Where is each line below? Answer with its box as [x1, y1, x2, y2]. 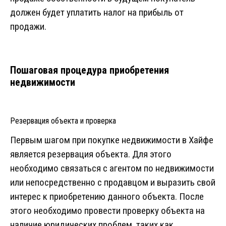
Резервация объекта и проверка [10, 116, 116, 126]
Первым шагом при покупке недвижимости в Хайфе [10, 134, 213, 146]
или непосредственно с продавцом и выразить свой [10, 177, 215, 189]
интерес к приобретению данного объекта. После [10, 191, 204, 203]
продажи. [10, 21, 46, 33]
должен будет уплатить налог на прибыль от [10, 7, 184, 19]
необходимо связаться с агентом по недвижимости [10, 162, 214, 175]
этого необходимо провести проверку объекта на [10, 205, 205, 217]
